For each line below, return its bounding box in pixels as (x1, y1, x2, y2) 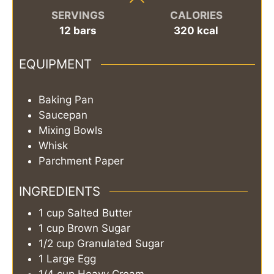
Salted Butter (67, 207, 132, 220)
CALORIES (169, 9, 223, 21)
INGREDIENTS (19, 183, 100, 199)
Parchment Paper (39, 154, 124, 167)
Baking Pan (39, 93, 94, 106)
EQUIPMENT (19, 56, 92, 72)
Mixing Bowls (39, 124, 103, 136)
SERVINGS (51, 9, 105, 21)
